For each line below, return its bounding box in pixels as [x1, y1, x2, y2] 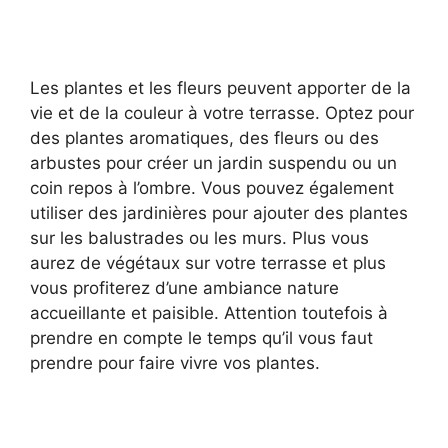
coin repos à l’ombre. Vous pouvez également [30, 177, 394, 198]
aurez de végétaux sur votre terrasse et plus [30, 252, 386, 273]
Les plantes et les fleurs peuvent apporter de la [30, 77, 411, 98]
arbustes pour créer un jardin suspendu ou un [30, 152, 397, 173]
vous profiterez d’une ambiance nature [30, 277, 339, 298]
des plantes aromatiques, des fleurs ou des [30, 127, 379, 148]
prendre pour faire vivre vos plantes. [30, 352, 320, 373]
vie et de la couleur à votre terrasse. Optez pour [30, 102, 414, 123]
